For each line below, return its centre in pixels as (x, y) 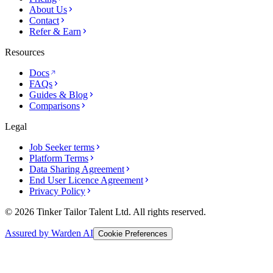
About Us (48, 9)
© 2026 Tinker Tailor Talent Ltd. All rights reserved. (105, 211)
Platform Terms (59, 158)
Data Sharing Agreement (77, 169)
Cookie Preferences (133, 233)
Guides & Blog (58, 94)
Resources (25, 52)
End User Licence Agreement (86, 180)
